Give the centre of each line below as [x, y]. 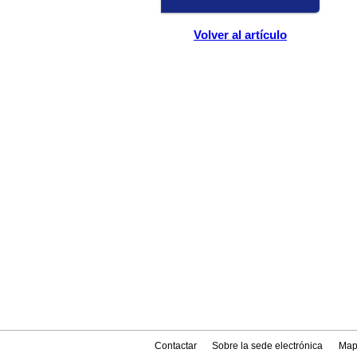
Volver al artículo [241, 34]
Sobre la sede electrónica [268, 345]
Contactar [176, 345]
